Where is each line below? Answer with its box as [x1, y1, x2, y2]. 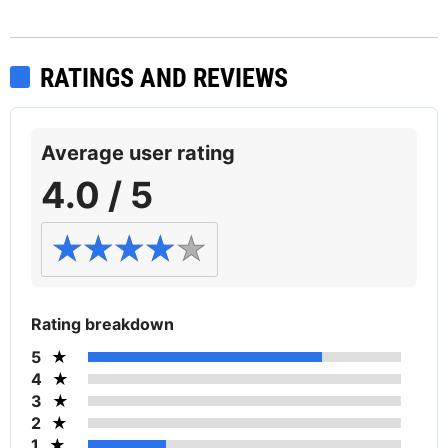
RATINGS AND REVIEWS [40, 63, 288, 94]
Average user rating [41, 141, 235, 166]
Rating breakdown [31, 314, 174, 335]
